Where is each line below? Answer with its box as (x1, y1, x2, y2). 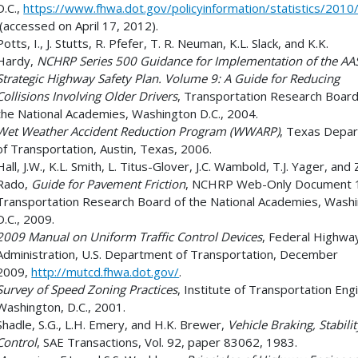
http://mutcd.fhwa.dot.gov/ (31, 264, 180, 280)
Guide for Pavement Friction (31, 176, 186, 193)
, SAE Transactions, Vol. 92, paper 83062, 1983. (37, 334, 298, 351)
